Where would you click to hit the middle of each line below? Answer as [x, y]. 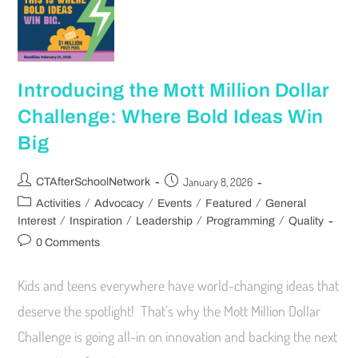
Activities [59, 204]
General [286, 204]
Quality [306, 221]
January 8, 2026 [218, 182]
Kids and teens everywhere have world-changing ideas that [179, 286]
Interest [37, 221]
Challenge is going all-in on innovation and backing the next [178, 337]
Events [175, 204]
